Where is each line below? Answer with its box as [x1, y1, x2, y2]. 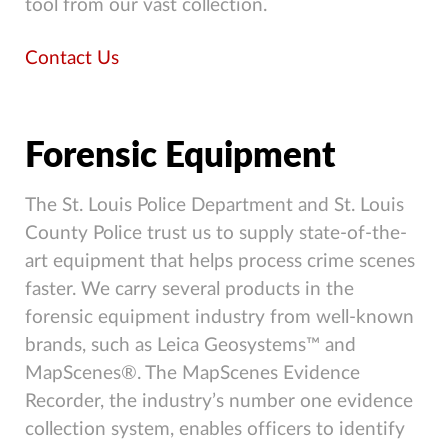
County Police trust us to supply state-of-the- [25, 223, 407, 243]
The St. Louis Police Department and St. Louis [25, 195, 404, 215]
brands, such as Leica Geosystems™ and [25, 335, 356, 355]
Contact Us [25, 48, 119, 68]
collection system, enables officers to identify [25, 419, 405, 439]
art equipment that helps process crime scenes [25, 251, 415, 271]
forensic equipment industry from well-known [25, 307, 414, 327]
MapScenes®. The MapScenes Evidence [25, 363, 360, 383]
